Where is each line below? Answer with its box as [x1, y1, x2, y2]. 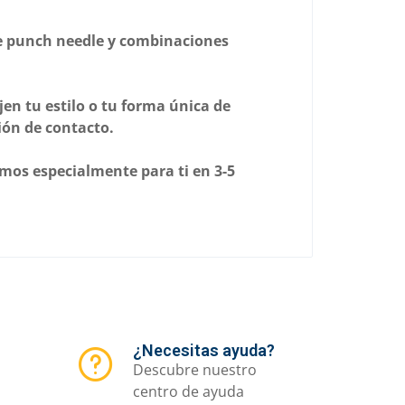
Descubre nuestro [132, 359, 257, 380]
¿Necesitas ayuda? [132, 340, 275, 360]
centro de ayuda [132, 381, 244, 401]
